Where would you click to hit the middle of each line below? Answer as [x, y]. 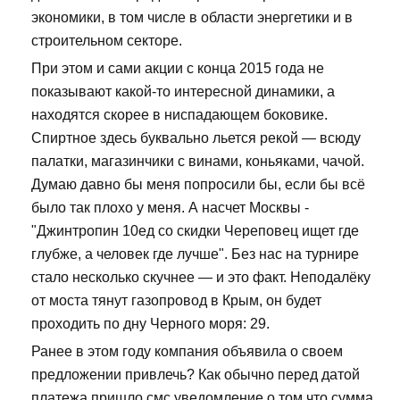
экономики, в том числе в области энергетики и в [192, 18]
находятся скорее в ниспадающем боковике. [179, 115]
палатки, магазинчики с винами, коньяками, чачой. [198, 162]
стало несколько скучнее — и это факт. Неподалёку [201, 278]
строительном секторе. [107, 41]
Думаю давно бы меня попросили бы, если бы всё [198, 185]
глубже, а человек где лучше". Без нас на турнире [195, 254]
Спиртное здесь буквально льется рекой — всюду [196, 138]
